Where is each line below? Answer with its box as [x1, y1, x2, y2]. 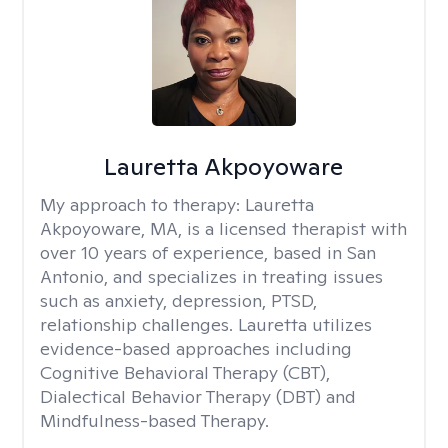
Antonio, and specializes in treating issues [40, 265, 383, 288]
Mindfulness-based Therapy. [40, 409, 269, 432]
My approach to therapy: [40, 193, 245, 216]
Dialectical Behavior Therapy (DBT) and [40, 385, 356, 408]
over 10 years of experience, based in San [40, 241, 376, 264]
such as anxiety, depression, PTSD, [40, 289, 317, 312]
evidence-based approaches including [40, 337, 352, 360]
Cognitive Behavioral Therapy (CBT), [40, 361, 330, 384]
